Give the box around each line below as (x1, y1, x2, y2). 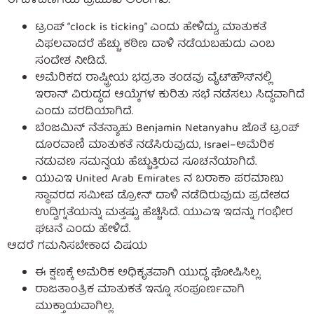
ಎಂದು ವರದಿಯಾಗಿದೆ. (35, 102, 133, 122)
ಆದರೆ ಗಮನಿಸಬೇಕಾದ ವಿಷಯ (7, 236, 147, 257)
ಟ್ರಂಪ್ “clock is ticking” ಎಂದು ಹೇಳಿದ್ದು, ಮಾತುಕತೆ (35, 18, 266, 38)
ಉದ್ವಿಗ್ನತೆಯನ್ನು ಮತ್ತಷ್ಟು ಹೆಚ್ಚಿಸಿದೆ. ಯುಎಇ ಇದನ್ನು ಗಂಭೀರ (35, 203, 293, 223)
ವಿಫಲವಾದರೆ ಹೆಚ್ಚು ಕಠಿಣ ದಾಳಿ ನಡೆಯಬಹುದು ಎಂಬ (35, 34, 275, 55)
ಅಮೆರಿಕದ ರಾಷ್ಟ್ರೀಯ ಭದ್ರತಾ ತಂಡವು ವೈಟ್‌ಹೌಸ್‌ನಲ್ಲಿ (35, 68, 272, 88)
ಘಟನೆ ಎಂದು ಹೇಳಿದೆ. (35, 219, 130, 240)
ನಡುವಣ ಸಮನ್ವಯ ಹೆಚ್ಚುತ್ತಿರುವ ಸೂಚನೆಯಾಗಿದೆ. (35, 152, 257, 172)
